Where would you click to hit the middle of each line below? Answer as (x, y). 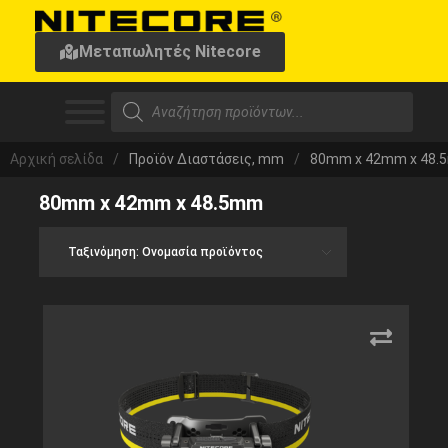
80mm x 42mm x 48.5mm (151, 203)
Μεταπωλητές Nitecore (170, 51)
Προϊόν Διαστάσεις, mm (206, 159)
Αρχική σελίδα (56, 159)
